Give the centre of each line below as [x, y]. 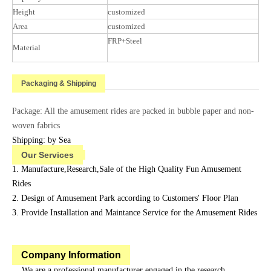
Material [27, 47]
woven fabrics [36, 125]
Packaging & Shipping [59, 83]
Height [34, 11]
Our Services [47, 155]
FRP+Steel [125, 41]
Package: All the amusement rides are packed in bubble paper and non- [133, 111]
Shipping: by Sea [43, 140]
